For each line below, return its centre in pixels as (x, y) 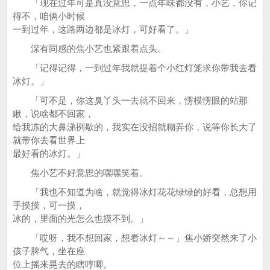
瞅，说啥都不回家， (53, 114)
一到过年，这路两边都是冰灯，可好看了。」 (103, 29)
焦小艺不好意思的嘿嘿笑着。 (80, 173)
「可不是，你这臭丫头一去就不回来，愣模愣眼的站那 (130, 100)
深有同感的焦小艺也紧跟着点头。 (89, 49)
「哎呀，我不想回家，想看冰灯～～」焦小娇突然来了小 (135, 238)
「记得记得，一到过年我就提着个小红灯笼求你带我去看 (135, 68)
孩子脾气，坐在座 (49, 251)
